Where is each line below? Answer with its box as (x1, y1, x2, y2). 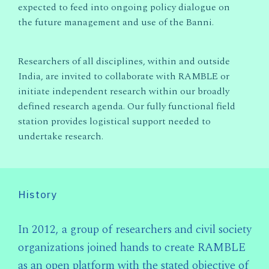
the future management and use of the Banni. (18, 14, 214, 29)
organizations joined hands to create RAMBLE (18, 238, 246, 256)
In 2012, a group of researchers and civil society (18, 220, 252, 238)
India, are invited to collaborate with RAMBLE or (18, 68, 229, 83)
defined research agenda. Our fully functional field (18, 98, 235, 113)
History (18, 187, 57, 201)
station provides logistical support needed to (18, 113, 211, 128)
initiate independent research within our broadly (18, 83, 229, 98)
